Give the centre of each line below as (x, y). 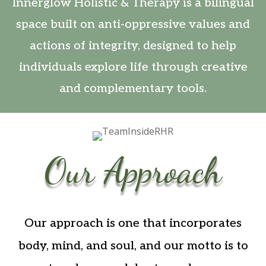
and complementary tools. (133, 88)
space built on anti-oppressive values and (133, 24)
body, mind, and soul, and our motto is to (133, 246)
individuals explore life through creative (133, 67)
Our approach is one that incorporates (133, 223)
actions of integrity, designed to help (133, 45)
